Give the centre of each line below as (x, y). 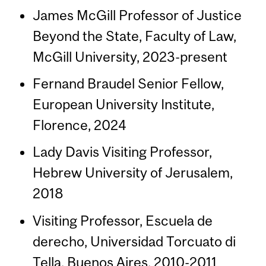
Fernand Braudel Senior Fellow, (128, 84)
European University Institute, (123, 104)
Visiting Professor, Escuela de (122, 220)
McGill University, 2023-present (130, 57)
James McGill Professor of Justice (137, 15)
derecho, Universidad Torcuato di (134, 241)
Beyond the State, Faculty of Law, (134, 36)
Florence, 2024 (79, 125)
